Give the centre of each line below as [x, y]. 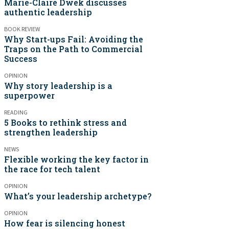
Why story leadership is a [58, 86]
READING [16, 113]
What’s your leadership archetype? [78, 196]
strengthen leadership [51, 132]
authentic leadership [48, 12]
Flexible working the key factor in [76, 159]
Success [21, 59]
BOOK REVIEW [22, 29]
